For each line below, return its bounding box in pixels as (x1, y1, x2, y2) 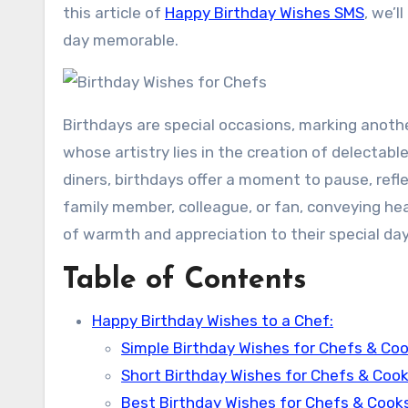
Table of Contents (63, 266, 306, 295)
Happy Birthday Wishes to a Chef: (92, 311, 333, 330)
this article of (63, 4, 165, 22)
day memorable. (63, 31, 178, 49)
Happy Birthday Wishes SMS (165, 4, 364, 22)
